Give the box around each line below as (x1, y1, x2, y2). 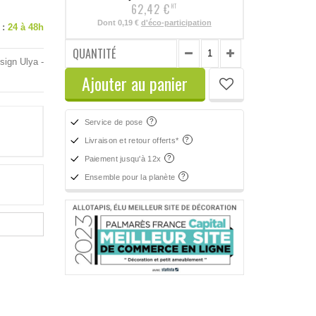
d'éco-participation (140, 18, 212, 27)
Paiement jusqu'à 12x (84, 154, 164, 163)
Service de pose (84, 117, 146, 126)
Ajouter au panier (82, 70, 188, 96)
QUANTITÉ (72, 44, 116, 62)
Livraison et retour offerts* (84, 135, 181, 145)
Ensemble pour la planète (84, 172, 178, 181)
